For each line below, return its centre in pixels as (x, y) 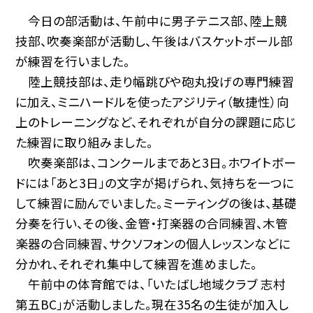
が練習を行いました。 (73, 61)
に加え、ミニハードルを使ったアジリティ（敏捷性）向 (153, 102)
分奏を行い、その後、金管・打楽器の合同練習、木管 (152, 224)
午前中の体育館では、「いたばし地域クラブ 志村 (151, 284)
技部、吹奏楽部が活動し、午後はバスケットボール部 (154, 41)
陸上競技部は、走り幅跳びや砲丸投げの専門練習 (155, 82)
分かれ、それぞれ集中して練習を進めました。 (137, 264)
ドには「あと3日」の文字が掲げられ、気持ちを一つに (155, 183)
